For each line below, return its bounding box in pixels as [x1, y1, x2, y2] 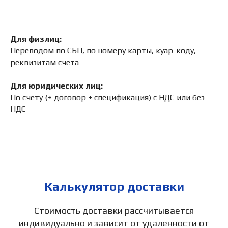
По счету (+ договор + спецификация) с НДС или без [10, 92, 205, 102]
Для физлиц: [10, 34, 62, 44]
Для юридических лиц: [10, 80, 103, 91]
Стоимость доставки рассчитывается [34, 205, 194, 216]
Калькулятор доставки [44, 179, 184, 193]
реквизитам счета [10, 57, 79, 67]
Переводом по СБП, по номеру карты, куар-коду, [10, 45, 196, 55]
